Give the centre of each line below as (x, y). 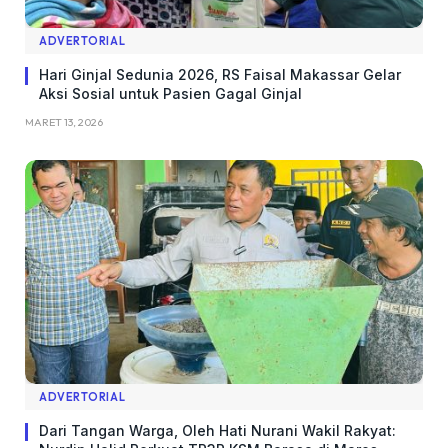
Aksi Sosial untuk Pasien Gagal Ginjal (170, 94)
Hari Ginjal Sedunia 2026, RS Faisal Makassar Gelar (220, 75)
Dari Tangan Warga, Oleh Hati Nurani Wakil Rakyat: (217, 431)
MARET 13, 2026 (64, 122)
